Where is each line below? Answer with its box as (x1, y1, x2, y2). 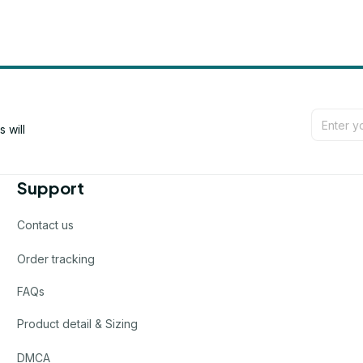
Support (17, 177, 85, 199)
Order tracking (17, 251, 96, 266)
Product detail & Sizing (17, 316, 139, 331)
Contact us (17, 217, 75, 232)
